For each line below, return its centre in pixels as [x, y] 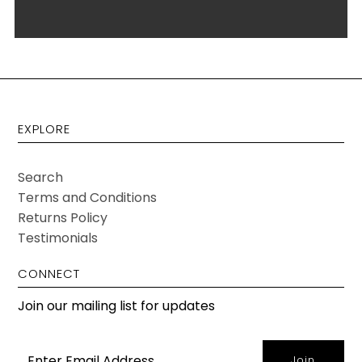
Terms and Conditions [88, 198]
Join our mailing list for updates [117, 306]
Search [41, 178]
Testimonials [58, 238]
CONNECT [49, 274]
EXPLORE [44, 129]
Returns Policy [63, 218]
